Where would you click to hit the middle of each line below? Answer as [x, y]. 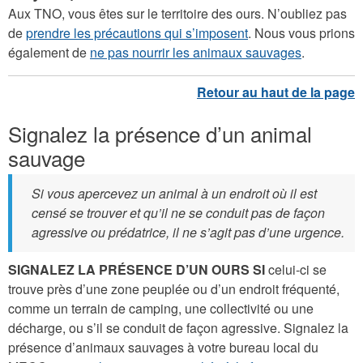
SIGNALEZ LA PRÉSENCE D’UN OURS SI [138, 269]
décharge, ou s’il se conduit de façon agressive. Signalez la [178, 327]
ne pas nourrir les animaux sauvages [196, 52]
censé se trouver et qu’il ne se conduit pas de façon [178, 212]
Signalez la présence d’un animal [160, 133]
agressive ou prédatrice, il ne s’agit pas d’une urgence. [188, 232]
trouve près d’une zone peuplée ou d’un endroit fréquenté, [174, 288]
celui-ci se [297, 269]
